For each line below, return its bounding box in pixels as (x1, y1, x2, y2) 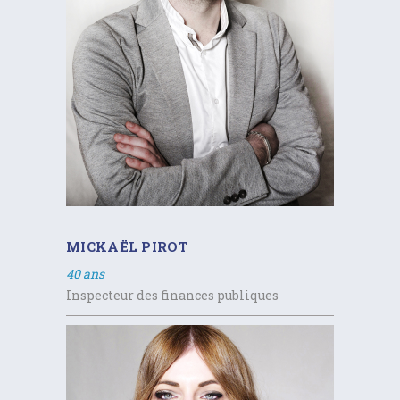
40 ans (66, 264, 104, 282)
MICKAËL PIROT (66, 237, 188, 255)
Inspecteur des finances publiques (66, 286, 279, 304)
